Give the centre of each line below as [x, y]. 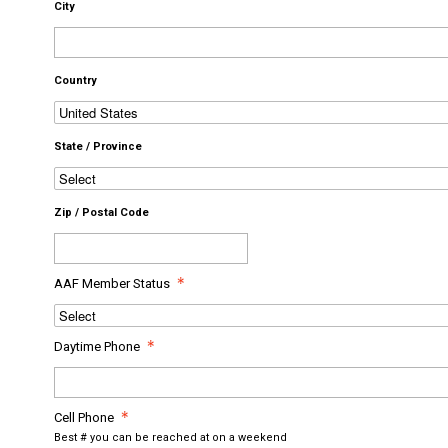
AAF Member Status [112, 283]
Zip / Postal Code [102, 212]
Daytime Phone [97, 346]
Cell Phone [84, 417]
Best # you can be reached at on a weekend [171, 437]
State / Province [98, 146]
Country [76, 80]
